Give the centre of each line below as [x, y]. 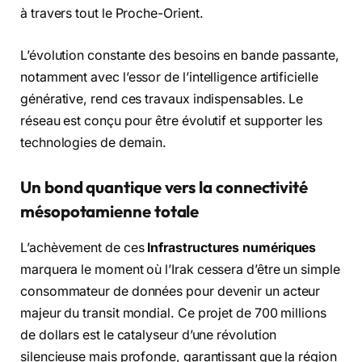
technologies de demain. [94, 142]
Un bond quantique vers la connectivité [164, 187]
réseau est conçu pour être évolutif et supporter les [171, 120]
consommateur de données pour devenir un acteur [170, 291]
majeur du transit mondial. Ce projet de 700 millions [173, 313]
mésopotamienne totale [110, 212]
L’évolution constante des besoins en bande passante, [180, 55]
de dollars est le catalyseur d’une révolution [149, 335]
